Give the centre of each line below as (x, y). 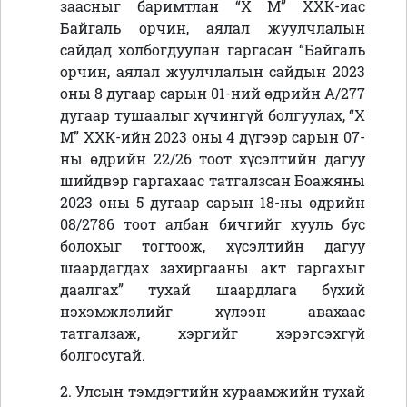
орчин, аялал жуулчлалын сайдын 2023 (213, 72)
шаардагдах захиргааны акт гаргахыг (213, 268)
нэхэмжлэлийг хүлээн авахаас (213, 312)
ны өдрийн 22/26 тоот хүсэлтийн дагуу (213, 159)
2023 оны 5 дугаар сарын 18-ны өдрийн (213, 203)
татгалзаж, (119, 333)
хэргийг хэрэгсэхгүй (272, 333)
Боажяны (328, 181)
